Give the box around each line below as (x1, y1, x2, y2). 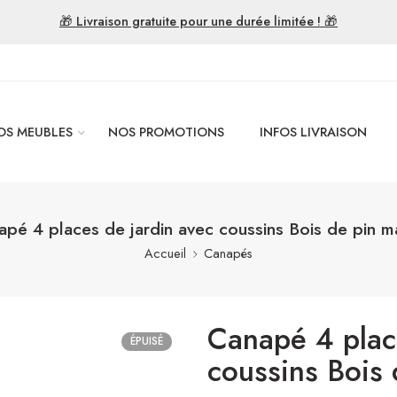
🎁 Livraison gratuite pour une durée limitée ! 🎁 (59, 12, 338, 30)
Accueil (144, 244, 186, 262)
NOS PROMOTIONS (108, 122, 224, 141)
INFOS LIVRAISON (260, 122, 367, 141)
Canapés (204, 244, 253, 262)
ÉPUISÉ (130, 334, 163, 348)
